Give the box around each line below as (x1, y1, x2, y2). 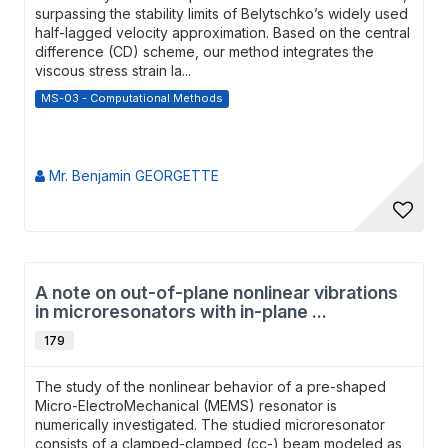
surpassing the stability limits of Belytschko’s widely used (35, 5, 408, 22)
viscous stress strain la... (35, 62, 191, 79)
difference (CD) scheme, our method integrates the (35, 43, 374, 60)
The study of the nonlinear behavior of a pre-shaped (35, 378, 386, 395)
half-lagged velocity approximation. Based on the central (35, 24, 410, 41)
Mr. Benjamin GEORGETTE (45, 167, 219, 184)
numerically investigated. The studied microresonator (35, 416, 385, 433)
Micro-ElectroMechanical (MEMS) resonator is (35, 397, 337, 414)
